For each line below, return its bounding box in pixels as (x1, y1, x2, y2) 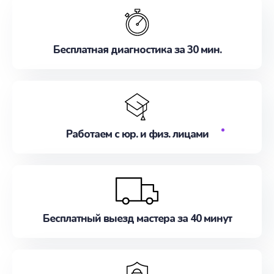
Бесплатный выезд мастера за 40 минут (42, 212, 232, 226)
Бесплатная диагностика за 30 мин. (53, 43, 221, 57)
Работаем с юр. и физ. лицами (65, 127, 209, 141)
